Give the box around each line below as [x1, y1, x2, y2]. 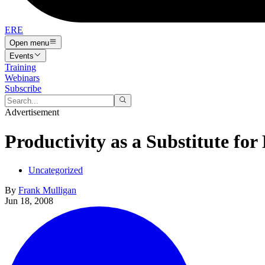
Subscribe [5, 83, 41, 93]
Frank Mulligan [18, 185, 76, 196]
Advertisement [5, 107, 59, 118]
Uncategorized [28, 165, 83, 176]
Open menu [9, 38, 49, 47]
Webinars [5, 72, 40, 83]
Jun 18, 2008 [5, 196, 53, 206]
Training [5, 62, 36, 72]
